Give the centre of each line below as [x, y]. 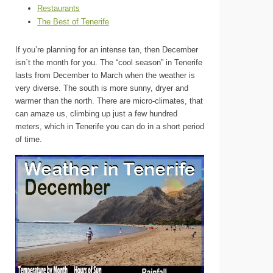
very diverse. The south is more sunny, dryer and [102, 88]
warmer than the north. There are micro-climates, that [109, 101]
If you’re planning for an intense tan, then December [107, 50]
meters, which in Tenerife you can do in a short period [110, 126]
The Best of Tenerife [73, 22]
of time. [29, 139]
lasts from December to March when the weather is [105, 75]
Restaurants [58, 8]
